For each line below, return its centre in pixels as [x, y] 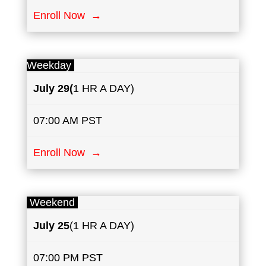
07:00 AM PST [68, 121]
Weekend [52, 203]
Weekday [50, 66]
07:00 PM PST [68, 258]
